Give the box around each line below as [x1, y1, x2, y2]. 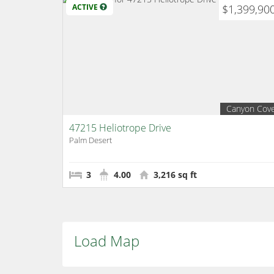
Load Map [74, 231, 139, 251]
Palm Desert [69, 135, 112, 146]
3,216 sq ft [151, 169, 197, 180]
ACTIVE [72, 2, 100, 12]
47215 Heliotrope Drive [69, 121, 171, 135]
